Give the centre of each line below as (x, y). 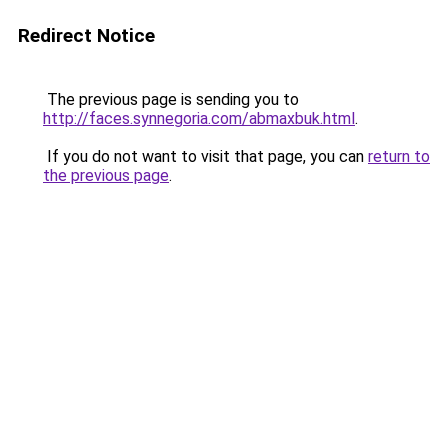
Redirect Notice (86, 35)
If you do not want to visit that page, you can (205, 156)
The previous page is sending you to (171, 99)
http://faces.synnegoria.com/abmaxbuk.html (199, 118)
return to (399, 156)
